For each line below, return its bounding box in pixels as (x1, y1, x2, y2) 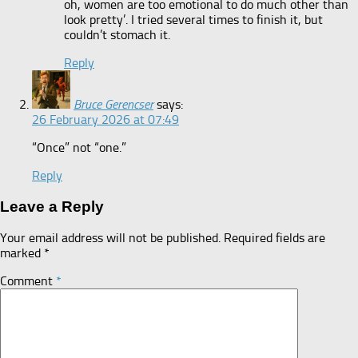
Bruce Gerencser (74, 96, 153, 112)
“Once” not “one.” (32, 139, 126, 155)
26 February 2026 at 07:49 (32, 111, 179, 127)
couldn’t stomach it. (64, 26, 170, 42)
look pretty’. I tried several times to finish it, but (64, 11, 323, 27)
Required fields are (224, 230, 325, 246)
